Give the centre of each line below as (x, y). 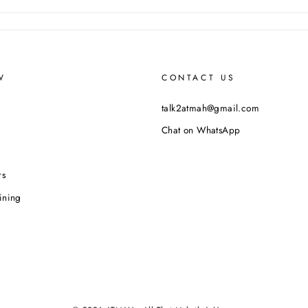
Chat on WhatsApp (201, 130)
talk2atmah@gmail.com (210, 108)
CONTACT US (199, 78)
